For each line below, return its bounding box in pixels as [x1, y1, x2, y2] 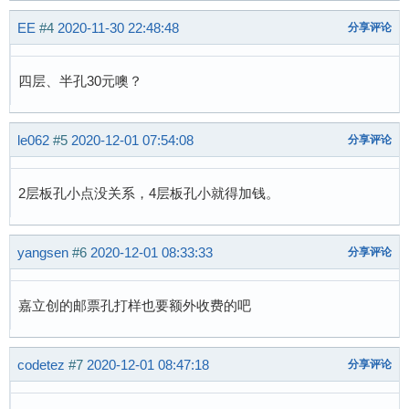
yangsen [17, 244, 68, 260]
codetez [17, 356, 65, 372]
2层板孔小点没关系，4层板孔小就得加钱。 [18, 185, 279, 202]
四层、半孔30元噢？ [18, 73, 142, 89]
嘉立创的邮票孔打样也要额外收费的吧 [18, 298, 251, 314]
